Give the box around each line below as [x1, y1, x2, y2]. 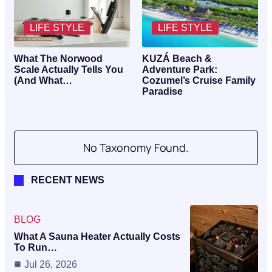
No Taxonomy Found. [83, 140, 189, 155]
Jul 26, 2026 [24, 259, 77, 270]
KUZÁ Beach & [142, 53, 212, 64]
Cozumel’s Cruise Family [142, 75, 256, 86]
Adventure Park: [142, 64, 217, 75]
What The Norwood [14, 53, 103, 64]
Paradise [142, 86, 183, 97]
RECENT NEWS [31, 174, 104, 185]
